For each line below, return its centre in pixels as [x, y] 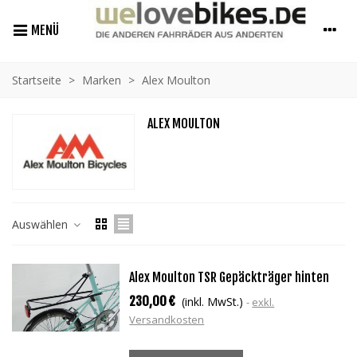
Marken [102, 80]
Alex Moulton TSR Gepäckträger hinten [229, 278]
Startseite [37, 80]
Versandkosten [167, 320]
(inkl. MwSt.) [213, 302]
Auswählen [41, 224]
